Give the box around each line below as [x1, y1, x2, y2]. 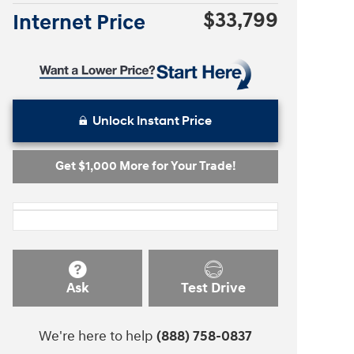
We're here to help [39, 327, 153, 346]
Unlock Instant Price [92, 113, 212, 130]
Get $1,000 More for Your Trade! [55, 159, 236, 175]
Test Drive [181, 279, 246, 298]
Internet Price [13, 9, 145, 36]
